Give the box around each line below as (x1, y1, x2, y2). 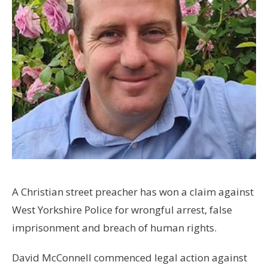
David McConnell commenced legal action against (12, 251, 247, 265)
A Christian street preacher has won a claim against (12, 185, 254, 199)
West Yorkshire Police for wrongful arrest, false (12, 203, 232, 217)
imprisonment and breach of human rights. (12, 221, 217, 235)
